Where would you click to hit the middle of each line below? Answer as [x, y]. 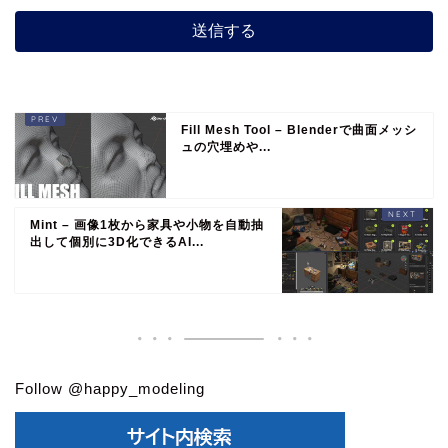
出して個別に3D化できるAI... [117, 242]
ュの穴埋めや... [226, 147]
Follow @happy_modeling [110, 389]
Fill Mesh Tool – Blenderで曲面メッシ [299, 130]
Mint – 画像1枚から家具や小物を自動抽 [147, 225]
